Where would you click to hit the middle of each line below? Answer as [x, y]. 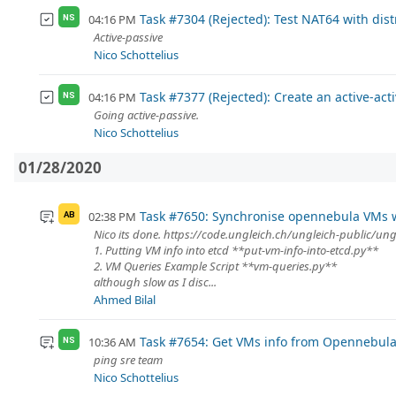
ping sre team [128, 360]
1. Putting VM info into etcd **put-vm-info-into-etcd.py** [236, 251]
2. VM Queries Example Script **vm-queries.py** [215, 267]
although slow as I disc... [155, 282]
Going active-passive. [146, 115]
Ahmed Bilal [125, 300]
